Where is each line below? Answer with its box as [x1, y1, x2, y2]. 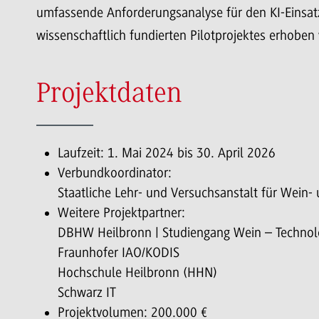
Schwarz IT [57, 285, 116, 301]
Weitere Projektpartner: [57, 205, 185, 221]
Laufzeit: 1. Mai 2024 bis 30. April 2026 [57, 145, 276, 162]
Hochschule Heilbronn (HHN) [57, 265, 217, 281]
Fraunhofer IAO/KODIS [57, 245, 179, 261]
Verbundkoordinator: [57, 165, 175, 182]
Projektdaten [36, 81, 182, 110]
